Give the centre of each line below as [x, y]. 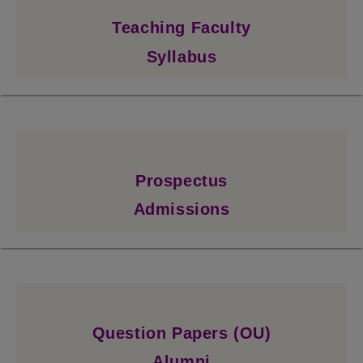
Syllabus [181, 56]
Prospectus [181, 180]
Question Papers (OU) [181, 333]
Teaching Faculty [181, 28]
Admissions [181, 209]
